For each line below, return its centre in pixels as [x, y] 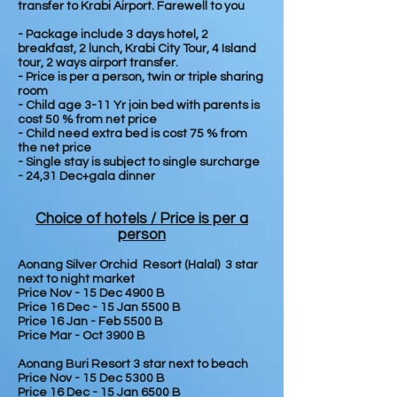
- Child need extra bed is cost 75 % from [132, 134]
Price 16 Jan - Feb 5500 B [90, 322]
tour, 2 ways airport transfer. [99, 63]
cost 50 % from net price [87, 120]
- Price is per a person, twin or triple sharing [140, 77]
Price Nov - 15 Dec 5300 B [91, 378]
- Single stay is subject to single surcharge [139, 162]
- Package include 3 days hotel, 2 [113, 35]
